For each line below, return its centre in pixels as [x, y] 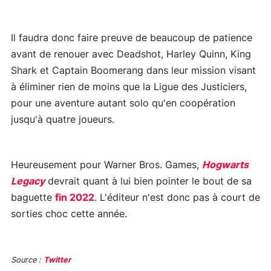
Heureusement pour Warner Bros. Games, [106, 165]
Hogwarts [225, 165]
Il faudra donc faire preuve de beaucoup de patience [132, 38]
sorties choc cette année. [69, 214]
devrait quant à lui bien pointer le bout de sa [148, 182]
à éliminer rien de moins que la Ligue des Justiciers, [129, 87]
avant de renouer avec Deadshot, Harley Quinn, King [131, 55]
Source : [27, 261]
